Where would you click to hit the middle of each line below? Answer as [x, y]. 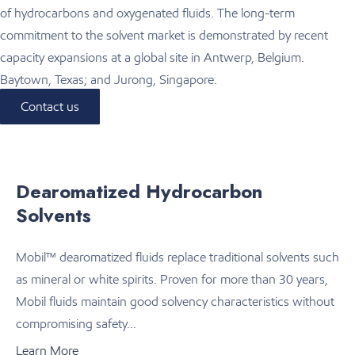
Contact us [50, 106]
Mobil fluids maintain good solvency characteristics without [175, 301]
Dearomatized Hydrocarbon [139, 191]
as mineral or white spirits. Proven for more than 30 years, [172, 279]
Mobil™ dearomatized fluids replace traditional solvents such [177, 257]
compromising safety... [76, 323]
